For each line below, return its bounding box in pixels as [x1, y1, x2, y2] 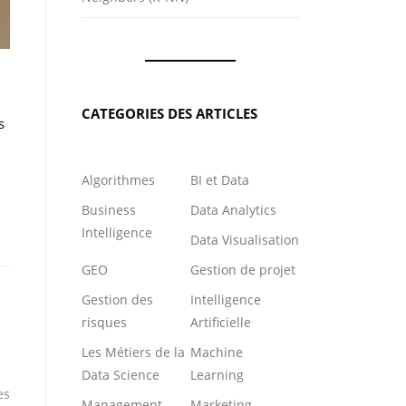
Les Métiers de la [82, 343, 185, 361]
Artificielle [190, 313, 251, 331]
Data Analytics [190, 200, 276, 218]
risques [82, 313, 127, 331]
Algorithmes [82, 170, 155, 188]
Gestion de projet [190, 260, 295, 278]
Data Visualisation [190, 230, 299, 248]
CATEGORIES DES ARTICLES [82, 103, 257, 122]
